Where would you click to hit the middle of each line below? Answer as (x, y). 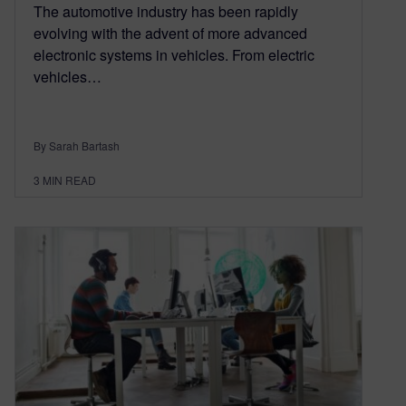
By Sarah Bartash (77, 146)
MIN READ (69, 180)
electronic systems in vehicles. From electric (174, 55)
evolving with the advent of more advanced (170, 34)
